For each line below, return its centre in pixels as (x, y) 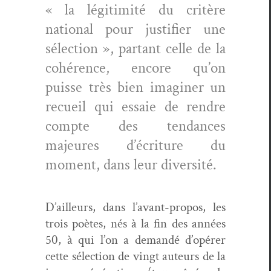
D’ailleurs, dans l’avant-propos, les (135, 207)
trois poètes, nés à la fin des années (135, 223)
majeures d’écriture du (135, 145)
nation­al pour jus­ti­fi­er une (135, 29)
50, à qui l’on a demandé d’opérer (135, 240)
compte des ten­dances (135, 126)
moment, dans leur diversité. (131, 165)
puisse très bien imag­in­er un (135, 87)
